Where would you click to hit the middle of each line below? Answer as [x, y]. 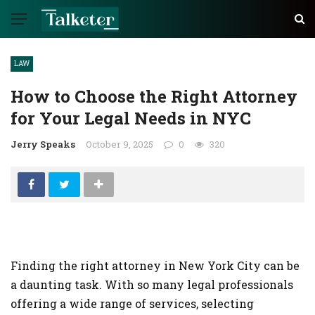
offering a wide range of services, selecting [132, 303]
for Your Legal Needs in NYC [131, 118]
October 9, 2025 [120, 144]
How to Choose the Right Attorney [154, 96]
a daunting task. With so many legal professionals [152, 284]
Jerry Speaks [43, 144]
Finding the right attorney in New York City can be [155, 265]
